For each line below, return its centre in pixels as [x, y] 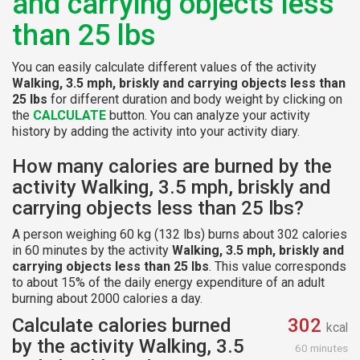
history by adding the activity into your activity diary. [156, 131]
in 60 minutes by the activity [92, 250]
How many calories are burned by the [172, 166]
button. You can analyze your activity [208, 115]
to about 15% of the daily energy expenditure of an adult [168, 282]
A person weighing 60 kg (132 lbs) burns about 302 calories [180, 234]
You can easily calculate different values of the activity [164, 67]
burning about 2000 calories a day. [107, 298]
